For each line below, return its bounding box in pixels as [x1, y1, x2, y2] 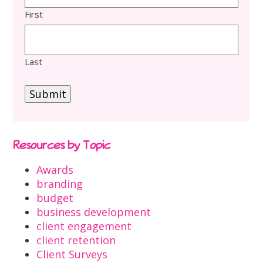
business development [36, 204, 151, 219]
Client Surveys [36, 247, 107, 261]
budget [36, 190, 73, 205]
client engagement [36, 218, 131, 233]
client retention [36, 232, 116, 247]
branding [36, 176, 83, 191]
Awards [36, 162, 73, 177]
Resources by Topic [12, 138, 110, 151]
